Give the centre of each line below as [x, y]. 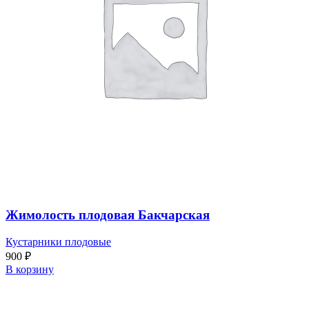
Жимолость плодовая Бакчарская [108, 215]
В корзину [30, 269]
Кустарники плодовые [58, 241]
